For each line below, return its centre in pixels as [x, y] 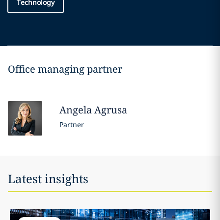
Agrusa [110, 110]
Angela [77, 110]
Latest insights [48, 178]
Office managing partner [65, 69]
